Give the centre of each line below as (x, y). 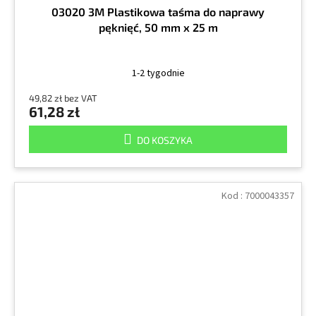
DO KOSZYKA (165, 140)
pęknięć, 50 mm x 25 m (158, 28)
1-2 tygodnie (158, 74)
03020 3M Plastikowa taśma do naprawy (158, 12)
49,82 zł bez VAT (63, 98)
